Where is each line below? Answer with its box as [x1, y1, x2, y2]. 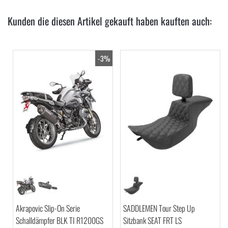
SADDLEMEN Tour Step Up [123, 202, 195, 215]
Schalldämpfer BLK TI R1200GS [16, 214, 103, 227]
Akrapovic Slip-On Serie [16, 202, 80, 215]
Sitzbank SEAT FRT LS [123, 214, 182, 227]
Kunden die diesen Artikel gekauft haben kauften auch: [8, 13, 212, 28]
